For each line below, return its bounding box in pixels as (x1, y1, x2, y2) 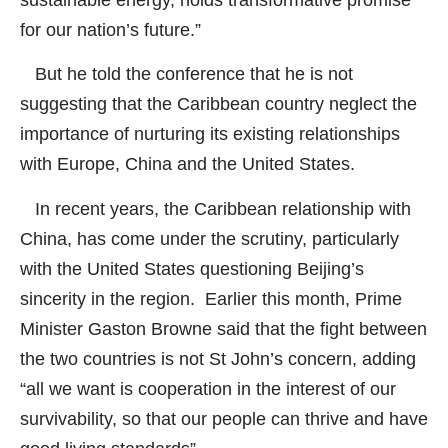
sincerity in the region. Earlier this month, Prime (20, 288, 402, 309)
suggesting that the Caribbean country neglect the (20, 94, 417, 115)
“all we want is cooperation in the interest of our (20, 378, 396, 399)
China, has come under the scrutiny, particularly (20, 228, 399, 249)
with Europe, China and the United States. (20, 154, 355, 175)
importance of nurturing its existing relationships (20, 124, 400, 145)
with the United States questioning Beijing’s (20, 258, 364, 279)
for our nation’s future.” (20, 20, 201, 40)
